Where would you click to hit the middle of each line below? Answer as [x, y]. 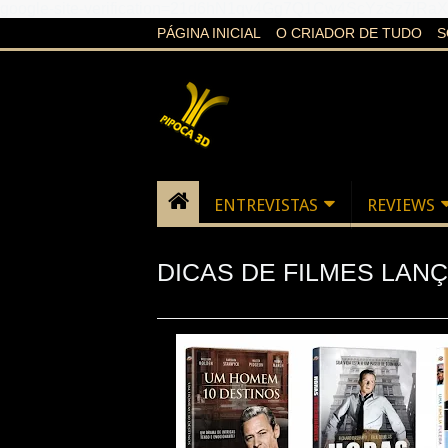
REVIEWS [401, 205]
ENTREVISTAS [266, 205]
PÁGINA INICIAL [209, 33]
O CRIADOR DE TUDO [349, 33]
